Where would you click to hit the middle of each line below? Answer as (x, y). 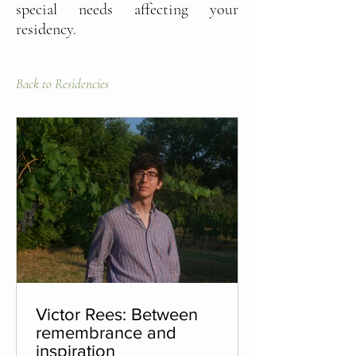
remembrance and (106, 333)
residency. (46, 29)
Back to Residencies (62, 84)
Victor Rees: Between (117, 314)
